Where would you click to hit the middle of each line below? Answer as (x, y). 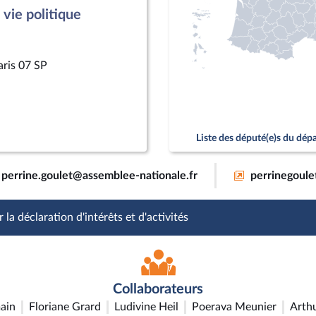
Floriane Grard (65, 307)
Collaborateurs (158, 289)
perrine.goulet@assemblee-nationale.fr (99, 176)
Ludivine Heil (146, 307)
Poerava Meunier (234, 307)
